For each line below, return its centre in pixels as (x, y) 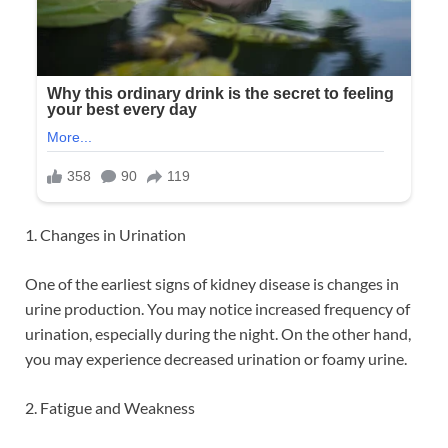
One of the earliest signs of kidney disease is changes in (212, 283)
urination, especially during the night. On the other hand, (218, 333)
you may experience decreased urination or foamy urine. (216, 358)
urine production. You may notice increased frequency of (217, 308)
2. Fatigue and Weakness (110, 407)
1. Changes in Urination (105, 234)
